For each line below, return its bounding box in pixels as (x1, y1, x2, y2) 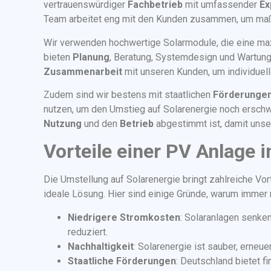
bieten (44, 51, 73, 63)
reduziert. (68, 226, 108, 238)
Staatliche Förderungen (68, 255, 176, 267)
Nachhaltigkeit (68, 240, 134, 252)
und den (82, 118, 120, 129)
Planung (73, 51, 109, 63)
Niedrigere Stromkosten (68, 211, 180, 223)
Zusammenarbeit (44, 65, 122, 77)
